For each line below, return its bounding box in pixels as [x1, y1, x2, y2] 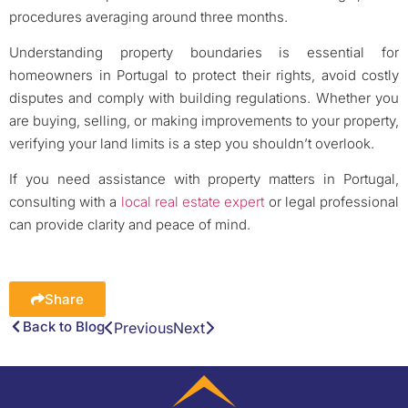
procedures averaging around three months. [9, 7, 288, 25]
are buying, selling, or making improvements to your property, [9, 111, 399, 129]
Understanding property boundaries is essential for [9, 43, 399, 61]
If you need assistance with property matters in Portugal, [9, 170, 399, 189]
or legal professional [264, 193, 400, 211]
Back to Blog [23, 318, 105, 336]
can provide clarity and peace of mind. [9, 216, 250, 234]
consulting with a [9, 193, 121, 211]
